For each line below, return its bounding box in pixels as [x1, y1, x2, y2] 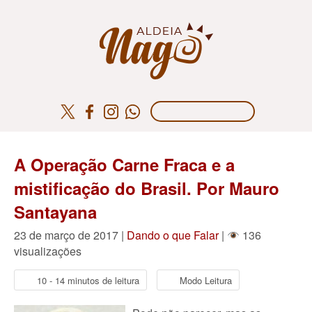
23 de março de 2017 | [14, 227, 127, 243]
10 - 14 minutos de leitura [37, 273, 139, 287]
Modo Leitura [180, 273, 232, 287]
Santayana [14, 200, 97, 224]
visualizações [14, 243, 81, 259]
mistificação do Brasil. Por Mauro [14, 176, 279, 200]
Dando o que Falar [127, 227, 219, 243]
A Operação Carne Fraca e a [14, 153, 235, 176]
